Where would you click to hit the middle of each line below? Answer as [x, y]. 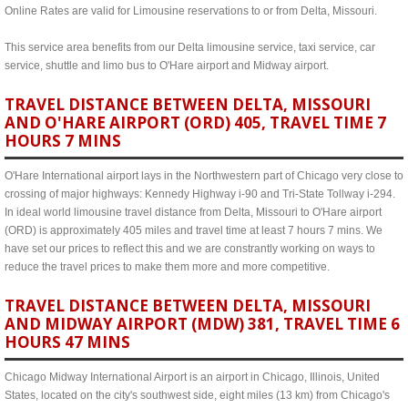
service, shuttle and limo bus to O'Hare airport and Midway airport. [167, 66]
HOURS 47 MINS [67, 342]
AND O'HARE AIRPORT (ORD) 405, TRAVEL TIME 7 [195, 122]
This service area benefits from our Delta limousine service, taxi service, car [190, 47]
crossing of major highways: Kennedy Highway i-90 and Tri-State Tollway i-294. [200, 194]
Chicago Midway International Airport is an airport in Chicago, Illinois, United [192, 377]
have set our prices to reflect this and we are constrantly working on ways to [190, 249]
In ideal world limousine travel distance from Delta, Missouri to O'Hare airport [193, 212]
